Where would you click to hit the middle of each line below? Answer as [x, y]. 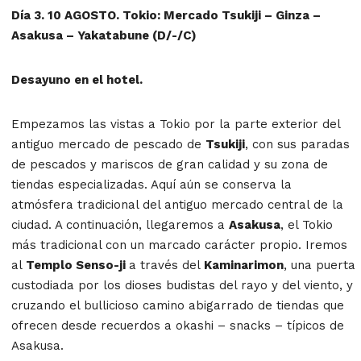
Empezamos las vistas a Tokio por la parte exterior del [176, 124]
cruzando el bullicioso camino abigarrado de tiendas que [178, 305]
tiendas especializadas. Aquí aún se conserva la [151, 184]
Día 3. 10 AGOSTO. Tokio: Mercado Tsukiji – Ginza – [166, 15]
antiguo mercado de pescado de [108, 144]
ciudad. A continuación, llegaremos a [120, 224]
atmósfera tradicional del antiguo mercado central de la [177, 204]
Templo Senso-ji [77, 265]
